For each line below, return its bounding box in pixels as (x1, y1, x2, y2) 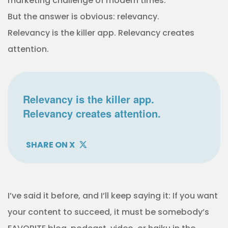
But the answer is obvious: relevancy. (8, 11, 159, 22)
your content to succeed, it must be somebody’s (8, 206, 209, 218)
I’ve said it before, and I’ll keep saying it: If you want (8, 190, 218, 202)
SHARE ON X (26, 139, 75, 151)
